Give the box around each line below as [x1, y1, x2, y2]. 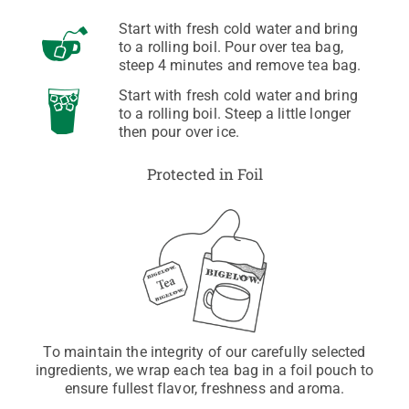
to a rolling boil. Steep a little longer [119, 105, 351, 123]
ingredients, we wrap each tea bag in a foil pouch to [35, 362, 374, 380]
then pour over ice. [119, 123, 240, 142]
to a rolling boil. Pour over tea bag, [119, 38, 343, 57]
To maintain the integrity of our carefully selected [43, 343, 366, 362]
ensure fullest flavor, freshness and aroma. [64, 380, 345, 398]
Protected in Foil [146, 164, 263, 184]
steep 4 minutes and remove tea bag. [119, 57, 362, 75]
